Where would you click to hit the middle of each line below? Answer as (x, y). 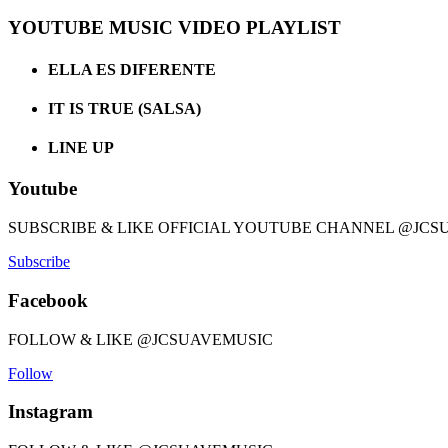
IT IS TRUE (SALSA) (124, 108)
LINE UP (81, 148)
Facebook (48, 300)
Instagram (50, 412)
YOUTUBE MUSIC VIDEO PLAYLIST (174, 28)
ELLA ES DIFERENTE (134, 69)
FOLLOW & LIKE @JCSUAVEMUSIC (140, 339)
